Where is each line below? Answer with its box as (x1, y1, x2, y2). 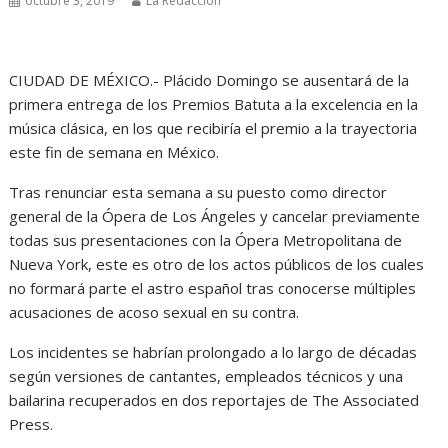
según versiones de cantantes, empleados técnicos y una (9, 366, 404, 386)
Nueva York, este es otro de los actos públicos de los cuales (9, 254, 425, 274)
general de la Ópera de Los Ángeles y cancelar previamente (9, 206, 421, 226)
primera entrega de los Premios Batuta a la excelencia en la (9, 94, 419, 114)
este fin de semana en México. (9, 142, 220, 162)
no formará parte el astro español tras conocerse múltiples (9, 278, 417, 298)
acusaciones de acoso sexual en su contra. (9, 302, 300, 322)
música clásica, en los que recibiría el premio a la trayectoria (9, 118, 418, 138)
